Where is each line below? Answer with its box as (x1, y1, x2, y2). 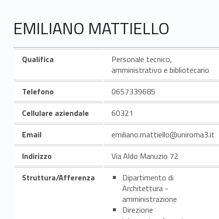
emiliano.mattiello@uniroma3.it (111, 128, 215, 140)
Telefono (22, 85, 54, 97)
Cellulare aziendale (22, 107, 89, 119)
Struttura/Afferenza (22, 171, 95, 183)
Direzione (122, 203, 153, 216)
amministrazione (122, 193, 177, 205)
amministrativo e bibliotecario (111, 64, 209, 76)
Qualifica (22, 53, 54, 65)
